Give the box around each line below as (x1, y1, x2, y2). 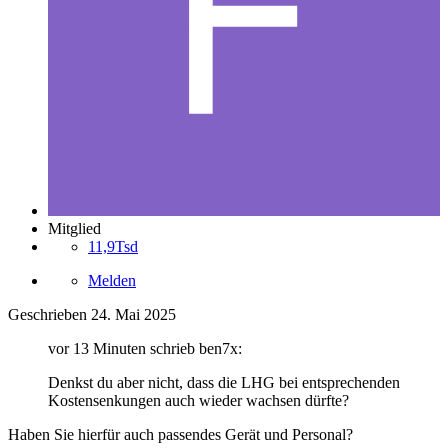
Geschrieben (8, 306, 91, 324)
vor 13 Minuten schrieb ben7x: (48, 340, 242, 358)
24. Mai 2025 (91, 306, 176, 324)
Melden (88, 272, 136, 290)
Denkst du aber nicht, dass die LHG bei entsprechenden (48, 374, 400, 392)
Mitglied (48, 220, 101, 238)
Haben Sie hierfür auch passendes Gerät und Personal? (8, 426, 353, 444)
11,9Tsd (88, 238, 138, 256)
